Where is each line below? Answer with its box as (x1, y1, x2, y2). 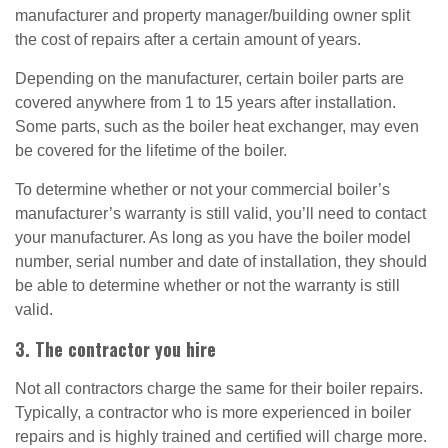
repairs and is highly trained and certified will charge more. (15, 428, 427, 445)
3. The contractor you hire (15, 336, 216, 362)
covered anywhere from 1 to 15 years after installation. (15, 94, 396, 111)
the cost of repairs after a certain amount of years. (15, 31, 361, 48)
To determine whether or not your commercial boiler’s (15, 181, 390, 198)
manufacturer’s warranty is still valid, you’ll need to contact (15, 205, 426, 222)
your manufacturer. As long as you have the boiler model (15, 229, 411, 246)
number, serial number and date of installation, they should (15, 253, 427, 270)
